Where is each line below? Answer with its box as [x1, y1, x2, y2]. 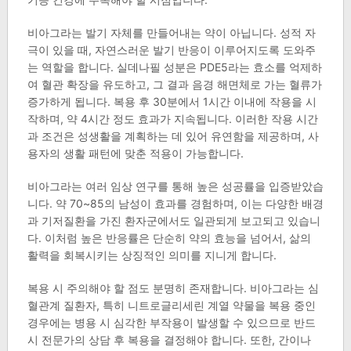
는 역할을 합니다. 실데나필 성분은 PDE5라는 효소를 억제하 [27, 60, 322, 74]
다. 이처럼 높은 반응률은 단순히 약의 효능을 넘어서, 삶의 [27, 231, 311, 245]
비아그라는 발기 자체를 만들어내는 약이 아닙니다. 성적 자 [27, 26, 316, 40]
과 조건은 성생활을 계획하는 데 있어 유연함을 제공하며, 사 [27, 129, 319, 143]
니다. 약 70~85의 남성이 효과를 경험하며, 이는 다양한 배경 [27, 197, 324, 211]
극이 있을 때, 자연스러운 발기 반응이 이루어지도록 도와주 [27, 43, 316, 57]
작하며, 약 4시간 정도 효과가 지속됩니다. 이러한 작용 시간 [27, 112, 318, 126]
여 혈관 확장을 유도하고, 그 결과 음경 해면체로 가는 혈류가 [27, 78, 322, 92]
